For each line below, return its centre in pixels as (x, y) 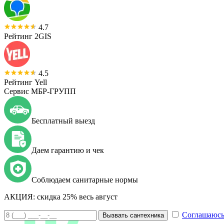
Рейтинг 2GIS (28, 36)
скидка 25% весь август (77, 196)
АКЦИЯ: (20, 196)
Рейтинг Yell (25, 82)
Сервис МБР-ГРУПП (40, 91)
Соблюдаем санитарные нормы (85, 179)
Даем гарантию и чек (68, 150)
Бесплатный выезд (63, 120)
